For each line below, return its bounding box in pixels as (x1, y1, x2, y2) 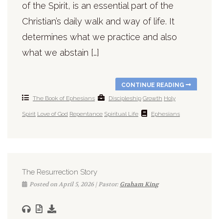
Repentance (69, 110, 103, 118)
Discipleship (109, 95, 141, 102)
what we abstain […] (22, 47, 99, 58)
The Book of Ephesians (33, 95, 95, 102)
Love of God (37, 110, 68, 118)
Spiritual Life (104, 110, 138, 118)
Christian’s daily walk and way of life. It (22, 16, 175, 27)
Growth (143, 95, 162, 102)
